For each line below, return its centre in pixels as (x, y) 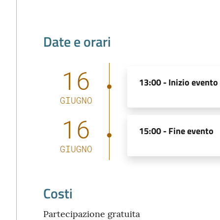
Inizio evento (193, 82)
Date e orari (77, 41)
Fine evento (191, 131)
